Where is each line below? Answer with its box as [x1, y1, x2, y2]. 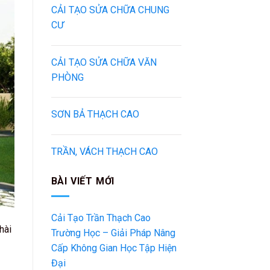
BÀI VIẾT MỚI [51, 175, 115, 187]
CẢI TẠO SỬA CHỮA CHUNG [51, 4, 169, 16]
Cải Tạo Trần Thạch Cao [51, 212, 151, 224]
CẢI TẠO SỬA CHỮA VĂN [51, 56, 157, 68]
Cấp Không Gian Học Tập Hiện [51, 242, 177, 254]
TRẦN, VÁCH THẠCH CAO [51, 146, 158, 158]
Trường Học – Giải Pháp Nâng [51, 227, 175, 239]
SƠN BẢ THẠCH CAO [51, 108, 139, 121]
